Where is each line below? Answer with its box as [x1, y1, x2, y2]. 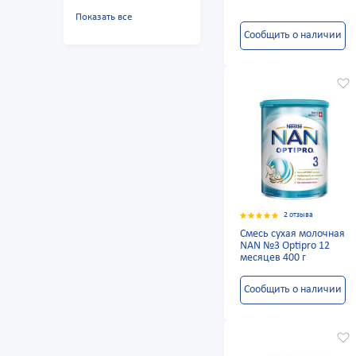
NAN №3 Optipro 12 [240, 240, 331, 253]
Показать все [75, 12, 132, 23]
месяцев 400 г [240, 252, 307, 265]
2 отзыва [284, 211, 314, 220]
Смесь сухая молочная [240, 228, 346, 241]
